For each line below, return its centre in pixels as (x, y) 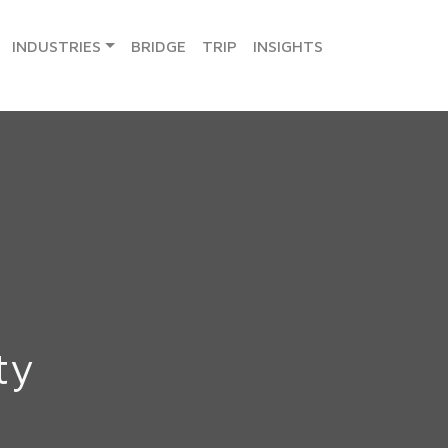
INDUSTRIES (57, 45)
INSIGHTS (288, 45)
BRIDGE (158, 45)
